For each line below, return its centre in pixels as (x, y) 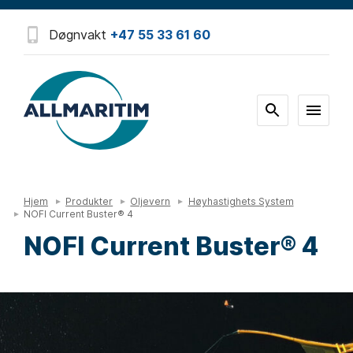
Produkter (89, 201)
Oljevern (150, 201)
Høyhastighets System (241, 201)
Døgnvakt (80, 35)
